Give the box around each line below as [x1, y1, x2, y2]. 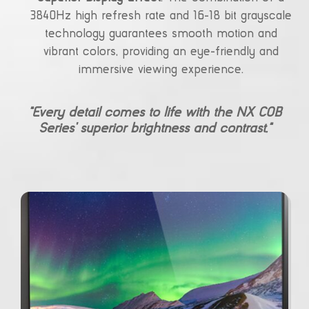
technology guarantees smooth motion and [44, 28, 277, 41]
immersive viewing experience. [78, 63, 243, 77]
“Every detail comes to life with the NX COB [28, 106, 281, 120]
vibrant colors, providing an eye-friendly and [43, 46, 279, 59]
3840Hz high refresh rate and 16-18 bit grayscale [30, 10, 292, 23]
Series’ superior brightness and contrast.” [38, 122, 271, 136]
